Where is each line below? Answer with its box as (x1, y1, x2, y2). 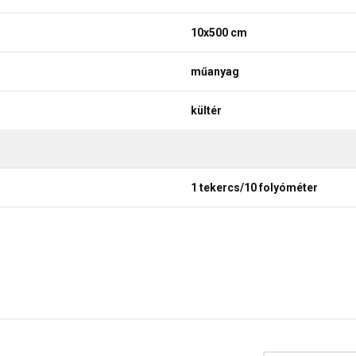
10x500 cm (191, 25, 247, 39)
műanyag (191, 64, 239, 78)
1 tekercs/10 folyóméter (191, 180, 318, 194)
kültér (191, 103, 222, 117)
